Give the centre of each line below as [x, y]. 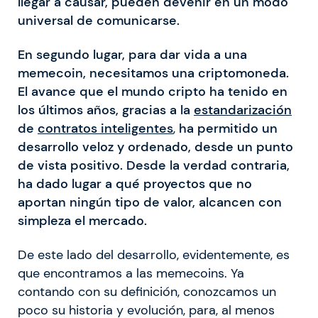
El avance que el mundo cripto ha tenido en [153, 92]
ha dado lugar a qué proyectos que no [135, 184]
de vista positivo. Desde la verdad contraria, [154, 166]
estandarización [243, 110]
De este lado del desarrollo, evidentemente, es [154, 255]
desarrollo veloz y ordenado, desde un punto [155, 147]
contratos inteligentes [105, 129]
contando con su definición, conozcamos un [147, 292]
